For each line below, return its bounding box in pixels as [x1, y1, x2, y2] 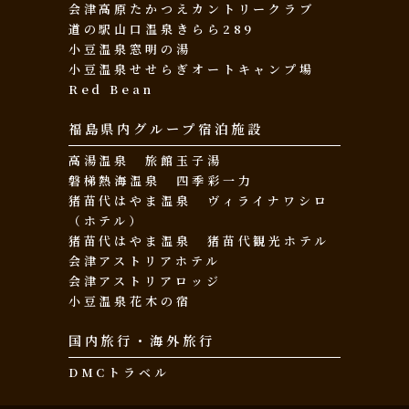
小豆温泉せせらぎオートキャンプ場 [68, 60, 316, 79]
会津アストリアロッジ [68, 272, 222, 290]
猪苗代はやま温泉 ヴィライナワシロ [68, 192, 330, 210]
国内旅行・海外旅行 [68, 331, 215, 351]
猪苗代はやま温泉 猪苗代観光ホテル [68, 232, 330, 250]
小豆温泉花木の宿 [68, 292, 192, 310]
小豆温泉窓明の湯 [68, 40, 192, 58]
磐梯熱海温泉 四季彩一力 [68, 172, 254, 190]
